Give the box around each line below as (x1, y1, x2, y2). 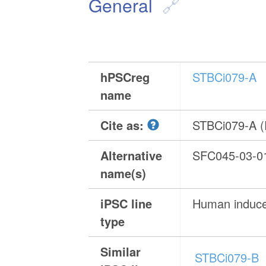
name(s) (100, 164, 147, 182)
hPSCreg (100, 68, 150, 86)
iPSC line (100, 195, 153, 213)
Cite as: (100, 116, 148, 134)
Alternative (100, 147, 163, 164)
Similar (100, 243, 141, 261)
